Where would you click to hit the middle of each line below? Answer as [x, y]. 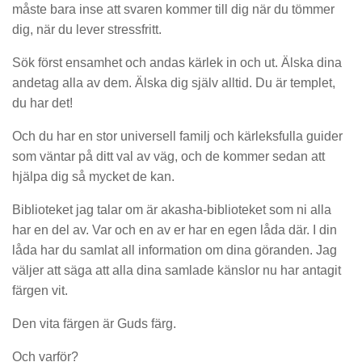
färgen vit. [40, 290]
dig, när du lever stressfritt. [87, 30]
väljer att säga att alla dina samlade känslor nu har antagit [177, 270]
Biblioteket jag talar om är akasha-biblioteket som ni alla [172, 210]
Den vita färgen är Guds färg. [94, 323]
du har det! [42, 103]
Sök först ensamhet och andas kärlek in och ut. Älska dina [177, 63]
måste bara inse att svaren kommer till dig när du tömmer [173, 10]
